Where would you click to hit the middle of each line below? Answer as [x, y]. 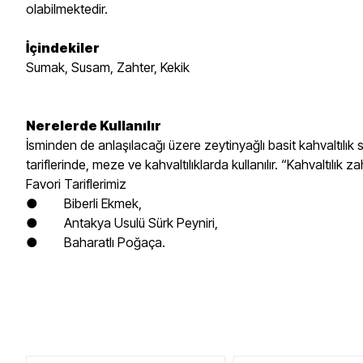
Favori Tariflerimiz [76, 184]
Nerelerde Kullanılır [94, 126]
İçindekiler [63, 48]
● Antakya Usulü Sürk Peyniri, [122, 223]
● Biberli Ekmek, [84, 203]
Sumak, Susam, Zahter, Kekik [108, 67]
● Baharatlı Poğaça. [96, 242]
